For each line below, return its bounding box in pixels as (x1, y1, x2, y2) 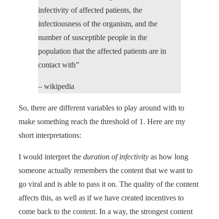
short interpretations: (19, 131, 81, 139)
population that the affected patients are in (38, 46, 166, 55)
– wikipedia (38, 82, 74, 90)
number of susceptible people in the (38, 33, 147, 42)
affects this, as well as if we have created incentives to (19, 193, 184, 202)
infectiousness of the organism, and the (38, 19, 157, 28)
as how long (149, 152, 188, 161)
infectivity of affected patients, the (38, 5, 142, 14)
